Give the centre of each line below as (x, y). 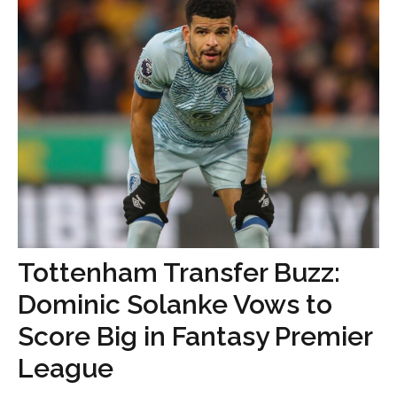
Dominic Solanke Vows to (175, 304)
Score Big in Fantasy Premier (195, 336)
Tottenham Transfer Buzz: (179, 272)
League (66, 368)
